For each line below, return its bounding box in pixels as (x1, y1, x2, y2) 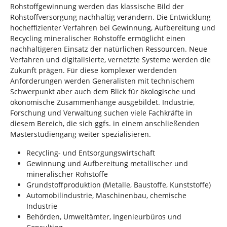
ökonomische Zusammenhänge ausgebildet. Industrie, (10, 97, 195, 107)
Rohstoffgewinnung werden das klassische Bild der (10, 2, 184, 12)
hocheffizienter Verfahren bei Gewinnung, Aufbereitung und (10, 23, 215, 33)
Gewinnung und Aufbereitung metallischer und (26, 159, 188, 169)
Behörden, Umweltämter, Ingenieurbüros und (26, 212, 181, 222)
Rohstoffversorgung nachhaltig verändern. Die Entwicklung (10, 12, 211, 22)
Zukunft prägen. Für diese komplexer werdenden (10, 65, 177, 75)
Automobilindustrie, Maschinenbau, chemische (26, 191, 186, 201)
